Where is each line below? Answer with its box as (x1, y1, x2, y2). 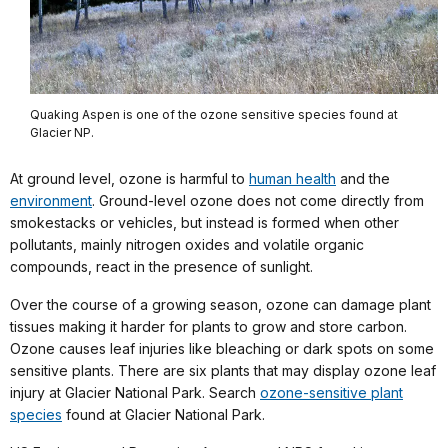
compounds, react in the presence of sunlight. (10, 257, 313, 275)
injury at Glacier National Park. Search (10, 383, 260, 401)
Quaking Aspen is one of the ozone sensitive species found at (30, 107, 398, 123)
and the (336, 169, 390, 187)
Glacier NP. (30, 125, 94, 141)
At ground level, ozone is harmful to (10, 169, 249, 187)
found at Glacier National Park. (62, 405, 265, 423)
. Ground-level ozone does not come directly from (92, 191, 424, 209)
